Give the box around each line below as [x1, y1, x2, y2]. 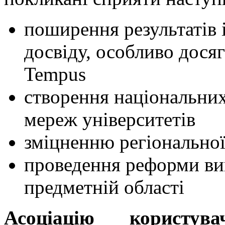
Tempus [24, 63, 86, 85]
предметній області [24, 176, 184, 198]
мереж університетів [24, 108, 195, 130]
